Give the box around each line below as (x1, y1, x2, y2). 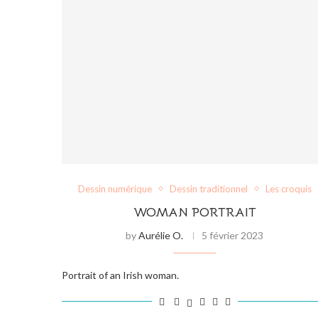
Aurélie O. (138, 229, 184, 241)
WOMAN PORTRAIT (133, 204, 256, 220)
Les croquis (265, 182, 312, 194)
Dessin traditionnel (169, 182, 248, 194)
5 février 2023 (202, 229, 264, 241)
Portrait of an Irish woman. (62, 268, 179, 281)
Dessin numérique (77, 182, 152, 194)
